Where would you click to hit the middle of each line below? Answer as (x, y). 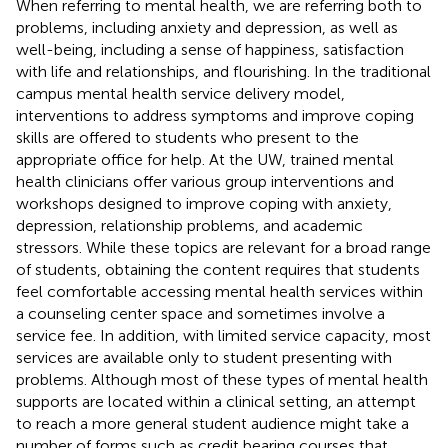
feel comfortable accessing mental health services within (219, 291)
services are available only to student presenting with (204, 357)
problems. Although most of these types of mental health (222, 379)
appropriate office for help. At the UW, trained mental (205, 159)
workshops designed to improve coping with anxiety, (204, 203)
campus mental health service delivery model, (180, 93)
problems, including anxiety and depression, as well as (207, 27)
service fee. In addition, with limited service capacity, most (223, 335)
